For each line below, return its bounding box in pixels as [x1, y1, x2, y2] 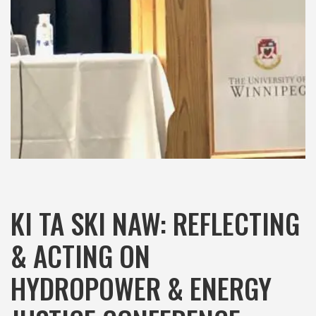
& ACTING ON [11, 235, 150, 276]
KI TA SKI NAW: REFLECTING [11, 202, 300, 244]
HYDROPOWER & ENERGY [11, 267, 272, 309]
